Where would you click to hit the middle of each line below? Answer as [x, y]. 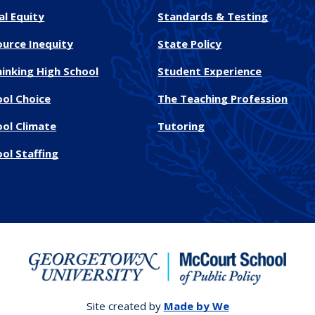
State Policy [190, 44]
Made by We [196, 306]
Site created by [125, 306]
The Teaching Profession [223, 99]
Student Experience [210, 71]
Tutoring [181, 126]
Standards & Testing [213, 17]
